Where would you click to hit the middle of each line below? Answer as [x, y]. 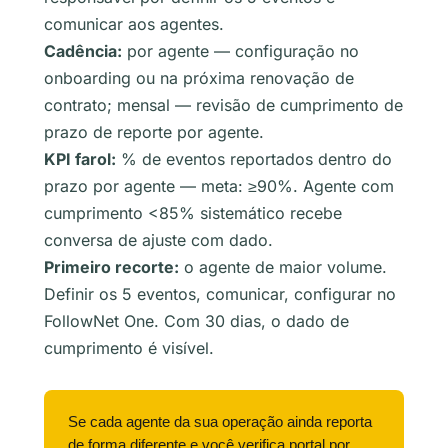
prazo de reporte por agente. [154, 131]
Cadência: [83, 50]
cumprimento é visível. [129, 347]
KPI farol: [80, 158]
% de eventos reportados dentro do [254, 158]
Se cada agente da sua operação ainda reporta [220, 421]
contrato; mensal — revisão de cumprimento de [223, 104]
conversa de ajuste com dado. [158, 239]
